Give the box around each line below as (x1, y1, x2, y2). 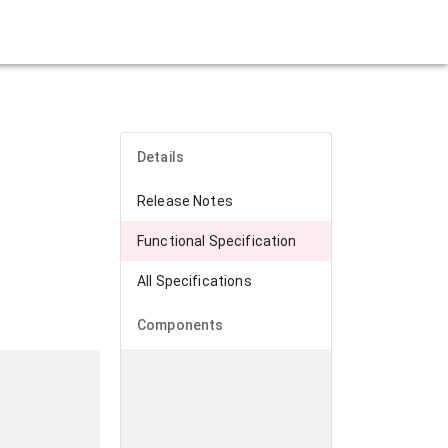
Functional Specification (137, 233, 297, 249)
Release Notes (137, 193, 233, 209)
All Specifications (137, 273, 252, 289)
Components (137, 317, 224, 333)
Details (137, 149, 185, 165)
